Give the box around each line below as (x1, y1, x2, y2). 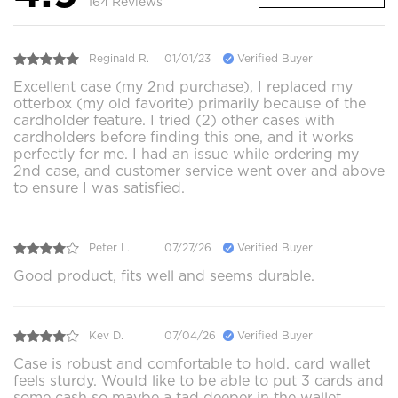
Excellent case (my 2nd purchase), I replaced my (13, 77, 353, 95)
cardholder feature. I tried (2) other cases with (13, 111, 335, 129)
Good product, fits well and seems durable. (13, 267, 314, 284)
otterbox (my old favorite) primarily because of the (13, 94, 366, 112)
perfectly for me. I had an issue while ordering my (13, 145, 359, 163)
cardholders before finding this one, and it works (13, 128, 354, 146)
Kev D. (89, 329, 123, 343)
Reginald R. (89, 52, 149, 66)
